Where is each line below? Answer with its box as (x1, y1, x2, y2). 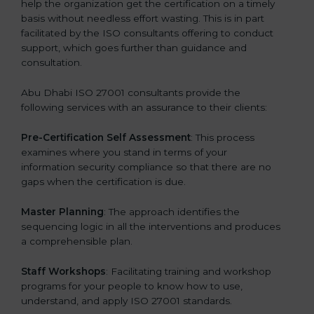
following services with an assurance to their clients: (21, 102, 267, 114)
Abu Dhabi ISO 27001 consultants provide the (21, 87, 240, 99)
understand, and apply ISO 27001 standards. (21, 294, 232, 306)
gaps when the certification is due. (21, 176, 186, 188)
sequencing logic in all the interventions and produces (21, 220, 280, 232)
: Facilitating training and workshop (106, 265, 271, 277)
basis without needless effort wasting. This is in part (21, 13, 264, 25)
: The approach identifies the (104, 205, 240, 217)
